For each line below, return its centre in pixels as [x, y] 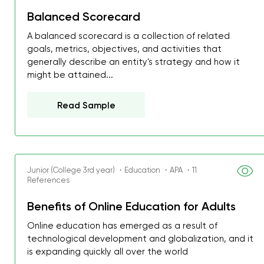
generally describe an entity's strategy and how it [134, 62]
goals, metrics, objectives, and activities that [125, 49]
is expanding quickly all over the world [108, 252]
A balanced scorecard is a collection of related [129, 36]
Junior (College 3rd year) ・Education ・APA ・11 [112, 170]
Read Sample [87, 105]
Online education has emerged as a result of [123, 226]
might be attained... [70, 75]
